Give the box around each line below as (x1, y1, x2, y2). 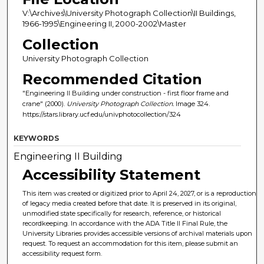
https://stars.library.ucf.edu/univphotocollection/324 (22, 110, 181, 119)
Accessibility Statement (22, 166, 201, 184)
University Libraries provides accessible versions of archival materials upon (22, 229, 253, 238)
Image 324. (173, 100, 210, 108)
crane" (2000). (22, 100, 67, 108)
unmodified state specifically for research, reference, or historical (22, 209, 222, 218)
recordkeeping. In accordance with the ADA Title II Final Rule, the (22, 219, 228, 228)
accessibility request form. (22, 249, 103, 258)
